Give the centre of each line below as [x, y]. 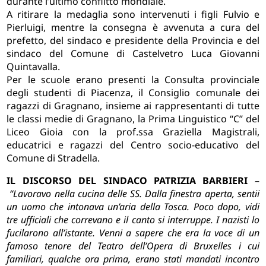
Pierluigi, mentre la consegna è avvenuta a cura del [133, 28]
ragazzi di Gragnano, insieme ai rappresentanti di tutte [133, 106]
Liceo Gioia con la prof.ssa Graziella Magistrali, [133, 132]
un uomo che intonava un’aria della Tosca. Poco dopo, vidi [133, 207]
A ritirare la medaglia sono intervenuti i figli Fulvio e [133, 15]
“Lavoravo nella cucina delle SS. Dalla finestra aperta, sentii [134, 194]
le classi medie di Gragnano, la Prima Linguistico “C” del [133, 119]
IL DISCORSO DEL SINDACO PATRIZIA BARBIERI [127, 181]
